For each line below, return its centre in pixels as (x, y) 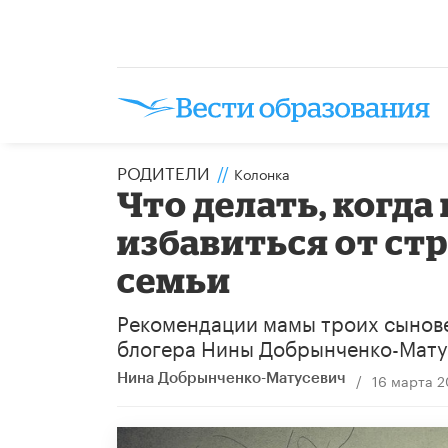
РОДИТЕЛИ (163, 170)
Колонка (262, 172)
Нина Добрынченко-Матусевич (231, 378)
